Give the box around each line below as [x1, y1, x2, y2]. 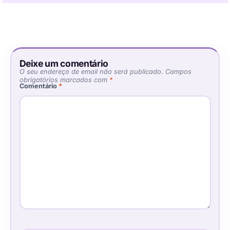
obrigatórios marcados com [19, 76, 109, 84]
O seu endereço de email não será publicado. [19, 68, 163, 76]
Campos [165, 68, 191, 76]
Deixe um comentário [19, 58, 108, 69]
